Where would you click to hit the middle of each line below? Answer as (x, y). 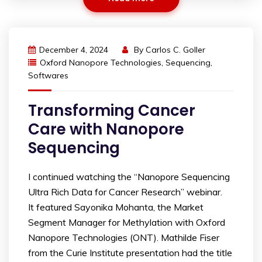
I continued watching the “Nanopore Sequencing (129, 177)
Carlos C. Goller (175, 50)
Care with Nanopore (106, 130)
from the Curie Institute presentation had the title (130, 253)
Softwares (48, 76)
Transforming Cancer (112, 111)
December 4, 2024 (74, 50)
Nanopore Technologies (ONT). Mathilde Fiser (124, 238)
